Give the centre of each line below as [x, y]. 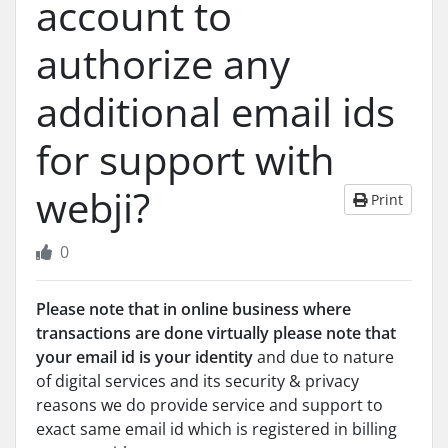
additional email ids [215, 111]
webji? [93, 207]
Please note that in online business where [193, 309]
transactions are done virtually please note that [216, 333]
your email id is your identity [144, 357]
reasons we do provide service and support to [209, 405]
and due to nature [323, 357]
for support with [185, 159]
